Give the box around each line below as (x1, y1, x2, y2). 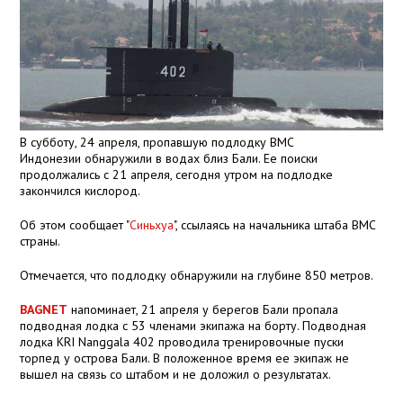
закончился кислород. (20, 182, 141, 199)
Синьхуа (130, 216, 175, 233)
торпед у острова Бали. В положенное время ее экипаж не (20, 349, 350, 366)
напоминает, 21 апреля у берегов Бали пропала (67, 300, 339, 318)
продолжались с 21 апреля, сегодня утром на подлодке (20, 166, 334, 183)
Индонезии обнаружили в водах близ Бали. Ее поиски (20, 149, 318, 166)
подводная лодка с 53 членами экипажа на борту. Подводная (20, 317, 367, 334)
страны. (20, 232, 61, 249)
